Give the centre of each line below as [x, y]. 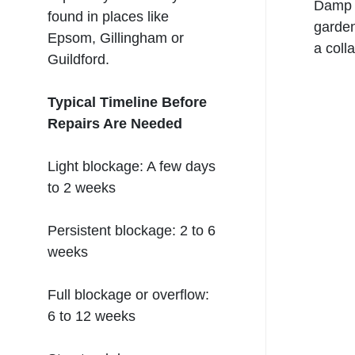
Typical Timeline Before [127, 102]
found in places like [108, 17]
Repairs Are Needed [115, 124]
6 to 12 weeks [92, 316]
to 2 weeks [82, 188]
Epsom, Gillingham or [116, 38]
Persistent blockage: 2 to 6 [132, 231]
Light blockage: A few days [132, 166]
